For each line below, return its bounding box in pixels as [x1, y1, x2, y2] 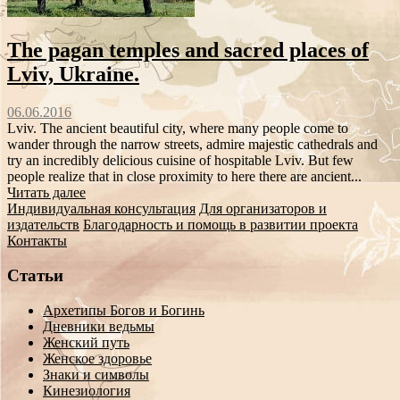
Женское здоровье [43, 350, 152, 366]
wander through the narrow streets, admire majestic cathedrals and [7, 137, 378, 153]
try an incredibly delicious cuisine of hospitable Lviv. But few [7, 153, 354, 169]
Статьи [7, 265, 63, 285]
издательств [7, 217, 79, 233]
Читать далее [7, 185, 86, 201]
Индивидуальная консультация [7, 201, 196, 217]
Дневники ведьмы [43, 318, 154, 334]
